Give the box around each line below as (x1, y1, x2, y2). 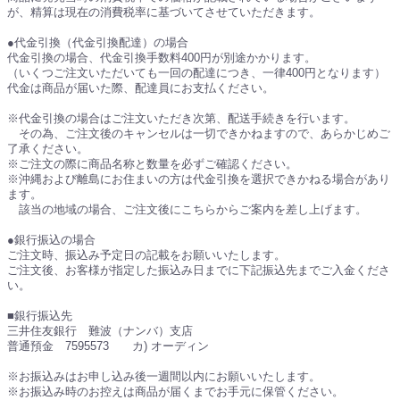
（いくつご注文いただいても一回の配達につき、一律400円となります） (7, 67, 386, 80)
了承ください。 (7, 143, 88, 156)
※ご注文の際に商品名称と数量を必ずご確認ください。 (7, 158, 297, 171)
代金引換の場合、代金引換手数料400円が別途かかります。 (7, 52, 316, 65)
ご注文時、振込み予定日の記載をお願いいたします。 (7, 249, 286, 262)
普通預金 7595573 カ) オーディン (7, 340, 209, 354)
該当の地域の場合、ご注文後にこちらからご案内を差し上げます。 (7, 204, 367, 217)
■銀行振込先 (7, 310, 72, 323)
